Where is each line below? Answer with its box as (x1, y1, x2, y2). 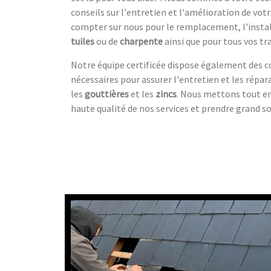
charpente (120, 35, 163, 48)
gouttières (85, 88, 129, 100)
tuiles (71, 35, 94, 48)
